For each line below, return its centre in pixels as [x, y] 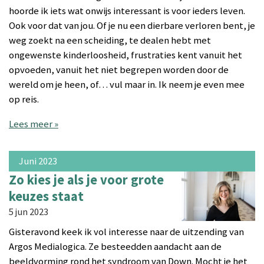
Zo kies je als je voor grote [86, 180]
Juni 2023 [38, 161]
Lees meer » [34, 124]
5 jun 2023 [29, 212]
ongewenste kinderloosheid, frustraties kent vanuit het [126, 55]
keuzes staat [46, 197]
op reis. [24, 100]
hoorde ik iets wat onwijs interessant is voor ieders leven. [127, 11]
